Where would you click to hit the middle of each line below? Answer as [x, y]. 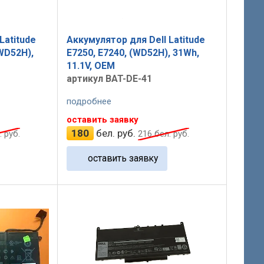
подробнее [89, 102]
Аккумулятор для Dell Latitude [136, 39]
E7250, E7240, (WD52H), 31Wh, [133, 52]
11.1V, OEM [90, 65]
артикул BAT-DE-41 [109, 78]
